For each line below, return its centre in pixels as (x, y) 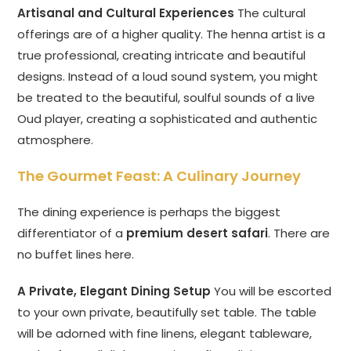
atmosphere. (56, 140)
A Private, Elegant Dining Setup (114, 291)
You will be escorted (271, 291)
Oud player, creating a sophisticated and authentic (168, 119)
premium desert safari (197, 233)
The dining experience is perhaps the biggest (149, 212)
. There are (299, 233)
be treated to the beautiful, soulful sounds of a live (166, 98)
